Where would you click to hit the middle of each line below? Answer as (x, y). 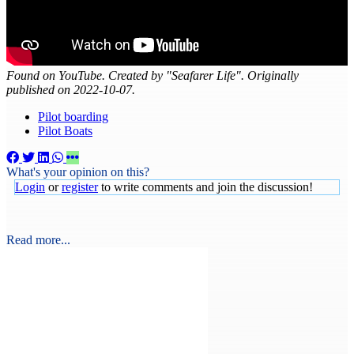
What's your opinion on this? (78, 171)
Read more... (38, 239)
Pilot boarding (73, 116)
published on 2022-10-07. (71, 89)
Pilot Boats (65, 130)
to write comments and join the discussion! (205, 186)
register (80, 186)
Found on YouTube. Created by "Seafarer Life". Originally (153, 75)
